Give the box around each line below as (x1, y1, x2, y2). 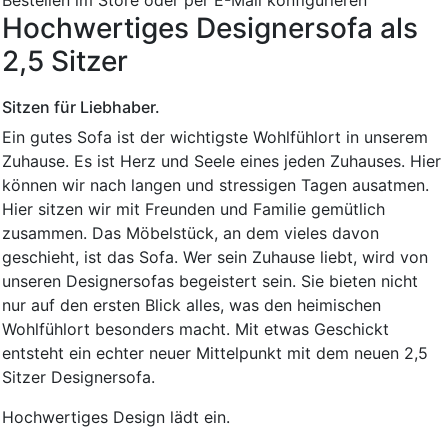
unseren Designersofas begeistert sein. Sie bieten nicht (2, 270, 418, 291)
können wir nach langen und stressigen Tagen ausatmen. (2, 174, 429, 195)
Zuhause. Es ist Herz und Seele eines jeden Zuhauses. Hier (2, 150, 441, 171)
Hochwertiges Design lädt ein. (2, 406, 230, 427)
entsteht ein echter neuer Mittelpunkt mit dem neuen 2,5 (2, 342, 428, 363)
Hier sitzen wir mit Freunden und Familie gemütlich (2, 198, 385, 219)
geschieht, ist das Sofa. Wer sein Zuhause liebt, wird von (2, 246, 428, 267)
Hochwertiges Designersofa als (2, 10, 418, 45)
